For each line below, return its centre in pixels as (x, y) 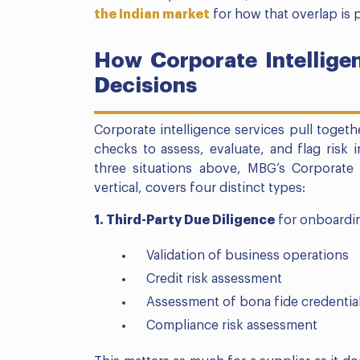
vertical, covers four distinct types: (200, 188)
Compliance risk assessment (232, 326)
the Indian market (152, 15)
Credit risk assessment (214, 279)
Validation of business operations (247, 256)
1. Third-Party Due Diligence (184, 221)
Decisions (145, 86)
